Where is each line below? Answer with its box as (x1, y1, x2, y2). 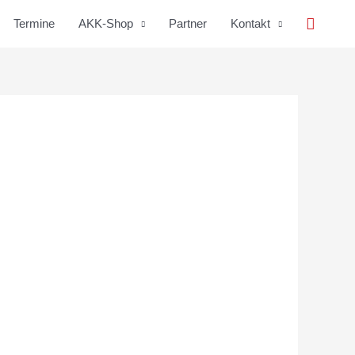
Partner (169, 17, 207, 30)
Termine (13, 17, 55, 30)
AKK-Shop (78, 17, 133, 30)
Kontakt (231, 17, 270, 30)
